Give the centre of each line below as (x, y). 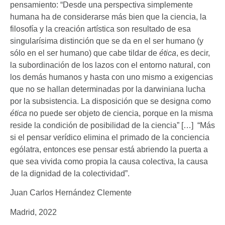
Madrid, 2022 (33, 212)
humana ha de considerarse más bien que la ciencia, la (108, 17)
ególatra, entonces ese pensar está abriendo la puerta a (109, 149)
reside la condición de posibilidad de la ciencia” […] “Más (113, 125)
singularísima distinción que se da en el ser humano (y (107, 41)
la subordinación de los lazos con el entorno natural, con (110, 65)
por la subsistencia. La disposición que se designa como (110, 101)
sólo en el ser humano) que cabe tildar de (85, 53)
